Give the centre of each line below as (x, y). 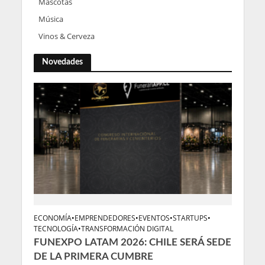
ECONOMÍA (52, 218)
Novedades (62, 62)
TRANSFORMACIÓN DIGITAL (127, 228)
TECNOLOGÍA (56, 228)
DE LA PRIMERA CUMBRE (93, 256)
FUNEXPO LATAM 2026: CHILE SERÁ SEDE (132, 242)
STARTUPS (190, 218)
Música (51, 19)
